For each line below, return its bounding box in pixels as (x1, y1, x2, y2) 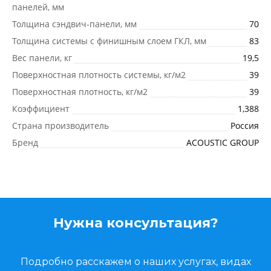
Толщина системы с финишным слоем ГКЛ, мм (12, 35, 206, 47)
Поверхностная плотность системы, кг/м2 (12, 69, 186, 80)
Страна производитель (12, 120, 109, 131)
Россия (230, 120, 259, 131)
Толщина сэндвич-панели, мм (12, 18, 137, 30)
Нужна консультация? (53, 215, 218, 231)
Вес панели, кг (12, 52, 72, 64)
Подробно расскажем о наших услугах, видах (20, 256, 251, 267)
